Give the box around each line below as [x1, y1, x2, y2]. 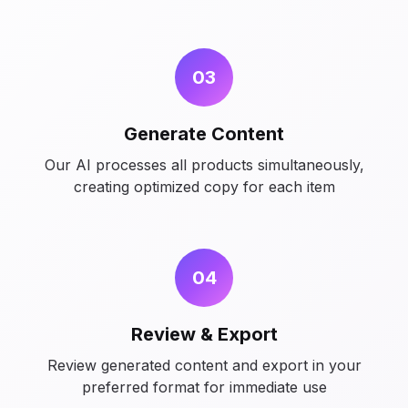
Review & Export [130, 323, 278, 345]
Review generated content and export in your [46, 356, 362, 374]
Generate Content [124, 123, 284, 145]
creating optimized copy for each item [73, 178, 335, 196]
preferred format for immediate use [81, 378, 327, 396]
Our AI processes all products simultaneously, [44, 156, 364, 174]
